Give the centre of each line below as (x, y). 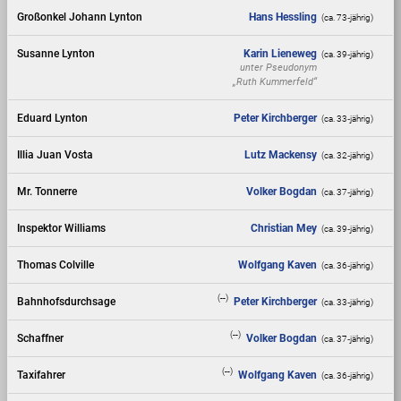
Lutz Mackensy (281, 155)
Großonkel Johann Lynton (80, 17)
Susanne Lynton (56, 54)
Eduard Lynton (53, 119)
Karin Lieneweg (281, 54)
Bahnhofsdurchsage (67, 302)
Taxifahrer (42, 375)
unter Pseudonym (279, 68)
